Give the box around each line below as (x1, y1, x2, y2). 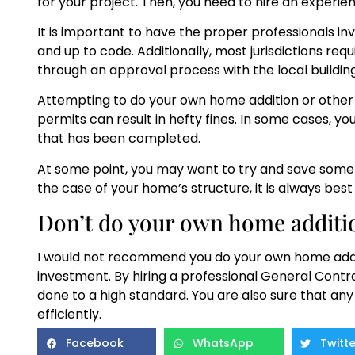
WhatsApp (193, 335, 254, 352)
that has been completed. (37, 129, 200, 148)
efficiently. (37, 305, 101, 324)
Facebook (66, 335, 124, 352)
